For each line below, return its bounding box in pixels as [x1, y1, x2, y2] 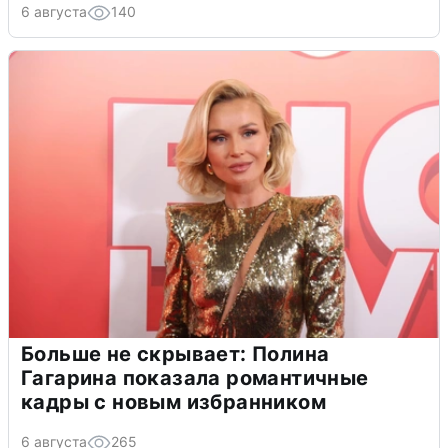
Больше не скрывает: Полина [21, 341, 330, 366]
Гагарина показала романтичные [21, 365, 369, 390]
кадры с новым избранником [21, 389, 326, 414]
